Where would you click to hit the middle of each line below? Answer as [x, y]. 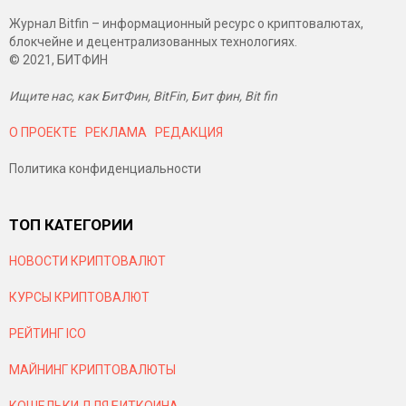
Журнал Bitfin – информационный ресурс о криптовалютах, [186, 24]
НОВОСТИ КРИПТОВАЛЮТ [87, 261]
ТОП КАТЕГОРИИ [71, 225]
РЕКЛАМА [116, 132]
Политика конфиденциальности [105, 169]
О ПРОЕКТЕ [43, 132]
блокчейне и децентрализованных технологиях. [153, 42]
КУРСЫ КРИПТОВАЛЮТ [79, 297]
